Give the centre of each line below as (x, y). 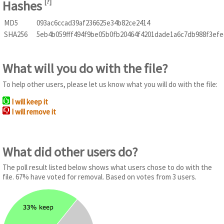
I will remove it (34, 111)
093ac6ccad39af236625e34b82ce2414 (93, 22)
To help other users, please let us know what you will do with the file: (110, 84)
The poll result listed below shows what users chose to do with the (107, 167)
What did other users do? (70, 151)
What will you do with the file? (85, 68)
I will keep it (30, 101)
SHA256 (16, 34)
